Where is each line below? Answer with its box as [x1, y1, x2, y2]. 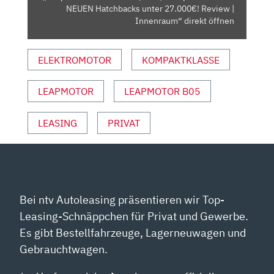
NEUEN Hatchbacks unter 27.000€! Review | [66, 2, 234, 14]
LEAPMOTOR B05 [124, 85, 201, 98]
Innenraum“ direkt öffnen [135, 15, 234, 26]
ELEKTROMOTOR [38, 53, 111, 66]
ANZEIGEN [27, 102, 75, 114]
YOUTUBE [27, 87, 70, 100]
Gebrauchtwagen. [20, 242, 108, 256]
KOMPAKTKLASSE [142, 53, 220, 66]
